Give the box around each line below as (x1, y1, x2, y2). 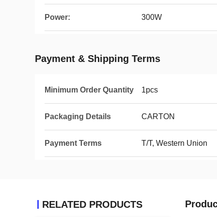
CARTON (141, 112, 175, 121)
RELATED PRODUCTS (42, 199, 142, 210)
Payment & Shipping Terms (35, 53, 160, 64)
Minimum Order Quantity (45, 86, 134, 94)
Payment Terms (45, 139, 102, 147)
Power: (45, 13, 70, 21)
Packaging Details (45, 112, 111, 121)
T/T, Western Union (141, 139, 207, 147)
